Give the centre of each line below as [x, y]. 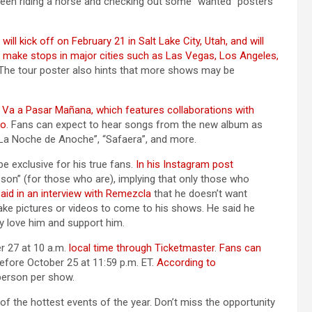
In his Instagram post [185, 164]
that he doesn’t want [199, 193]
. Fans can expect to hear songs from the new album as [134, 124]
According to [186, 262]
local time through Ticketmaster [142, 248]
